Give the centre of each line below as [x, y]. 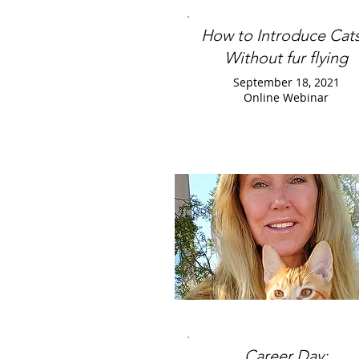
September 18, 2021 [286, 82]
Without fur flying [286, 58]
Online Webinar [286, 97]
